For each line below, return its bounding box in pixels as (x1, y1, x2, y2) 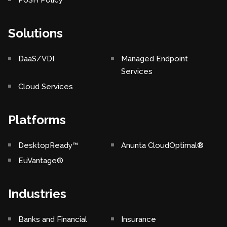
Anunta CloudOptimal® (121, 141, 204, 150)
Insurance (121, 215, 156, 224)
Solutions (8, 26, 63, 41)
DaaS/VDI (18, 54, 54, 64)
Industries (8, 186, 66, 202)
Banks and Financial (18, 215, 87, 224)
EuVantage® (18, 156, 63, 166)
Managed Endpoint (121, 54, 188, 64)
